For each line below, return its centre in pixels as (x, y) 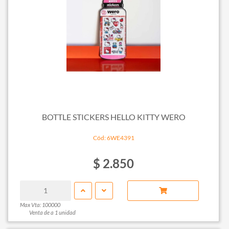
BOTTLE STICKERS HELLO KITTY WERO (113, 117)
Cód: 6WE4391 (113, 138)
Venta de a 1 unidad (52, 212)
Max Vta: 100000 (40, 204)
